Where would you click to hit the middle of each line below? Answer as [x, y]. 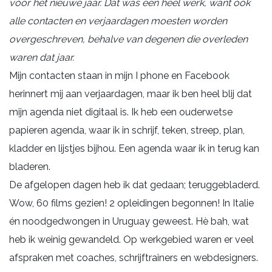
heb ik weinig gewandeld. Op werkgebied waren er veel [131, 239]
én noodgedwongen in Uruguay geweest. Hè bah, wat [129, 221]
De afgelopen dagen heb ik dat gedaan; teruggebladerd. [134, 185]
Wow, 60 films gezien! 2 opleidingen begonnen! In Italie [131, 203]
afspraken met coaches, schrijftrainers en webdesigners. [134, 257]
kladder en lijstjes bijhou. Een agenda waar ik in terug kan [134, 148]
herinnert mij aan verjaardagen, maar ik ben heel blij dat [131, 93]
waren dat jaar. [42, 57]
